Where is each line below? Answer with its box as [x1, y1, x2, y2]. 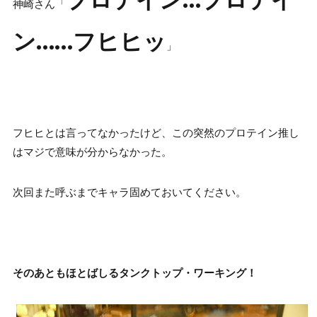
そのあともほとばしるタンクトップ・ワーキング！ [12, 267, 257, 280]
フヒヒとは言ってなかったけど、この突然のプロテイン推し [12, 127, 299, 140]
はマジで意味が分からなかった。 [12, 146, 172, 159]
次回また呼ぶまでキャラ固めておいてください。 [12, 186, 246, 200]
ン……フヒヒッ [12, 28, 166, 56]
